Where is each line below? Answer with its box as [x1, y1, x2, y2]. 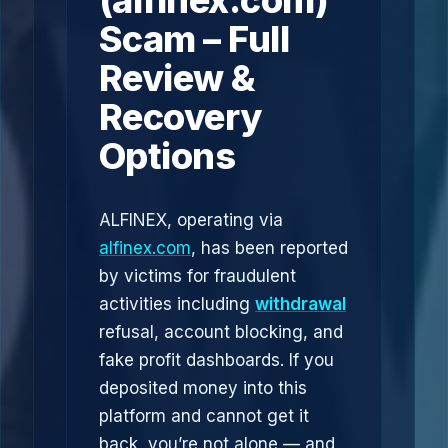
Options [99, 134, 236, 178]
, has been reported [191, 238, 348, 258]
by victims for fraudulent [99, 266, 296, 286]
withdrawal [255, 294, 346, 314]
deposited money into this [99, 378, 307, 398]
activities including [99, 294, 255, 314]
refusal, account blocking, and [99, 322, 343, 342]
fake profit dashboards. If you [99, 350, 334, 370]
